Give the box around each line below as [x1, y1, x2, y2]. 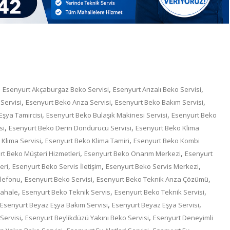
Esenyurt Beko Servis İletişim [12, 162, 102, 171]
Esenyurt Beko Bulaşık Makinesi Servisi [46, 110, 167, 120]
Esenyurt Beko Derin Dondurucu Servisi [9, 123, 131, 133]
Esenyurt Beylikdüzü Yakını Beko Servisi [25, 213, 149, 223]
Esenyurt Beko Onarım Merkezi [84, 149, 181, 159]
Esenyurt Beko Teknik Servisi [114, 187, 204, 197]
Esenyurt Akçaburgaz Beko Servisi [3, 85, 109, 94]
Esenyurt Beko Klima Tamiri [45, 136, 129, 146]
